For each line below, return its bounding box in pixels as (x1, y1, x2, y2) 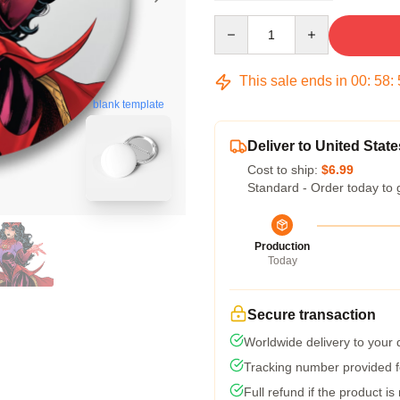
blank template (93, 98, 164, 112)
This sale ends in (236, 73, 351, 88)
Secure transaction (247, 307, 376, 322)
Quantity (213, 16, 261, 30)
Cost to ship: (247, 162, 321, 177)
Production (254, 240, 310, 253)
